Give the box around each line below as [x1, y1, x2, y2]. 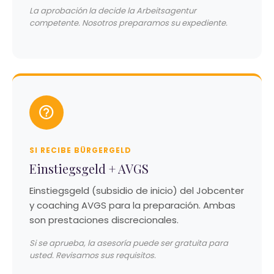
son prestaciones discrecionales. [29, 213, 179, 226]
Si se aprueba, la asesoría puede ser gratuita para [29, 237, 228, 249]
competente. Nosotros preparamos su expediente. [29, 17, 228, 29]
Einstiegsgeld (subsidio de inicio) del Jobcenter [29, 184, 244, 197]
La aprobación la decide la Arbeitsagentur [29, 5, 196, 17]
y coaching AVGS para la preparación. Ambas [29, 199, 235, 212]
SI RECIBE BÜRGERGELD [29, 145, 131, 155]
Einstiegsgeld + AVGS [29, 160, 149, 177]
